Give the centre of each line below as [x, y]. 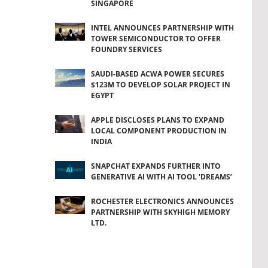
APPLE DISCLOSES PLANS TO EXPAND [157, 120]
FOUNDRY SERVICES [126, 49]
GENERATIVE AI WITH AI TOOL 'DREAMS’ [161, 176]
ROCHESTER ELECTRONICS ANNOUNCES [162, 201]
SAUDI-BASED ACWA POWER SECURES [157, 74]
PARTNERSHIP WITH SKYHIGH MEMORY [160, 212]
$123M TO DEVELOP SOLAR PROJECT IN [160, 84]
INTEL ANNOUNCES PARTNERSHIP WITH [162, 28]
